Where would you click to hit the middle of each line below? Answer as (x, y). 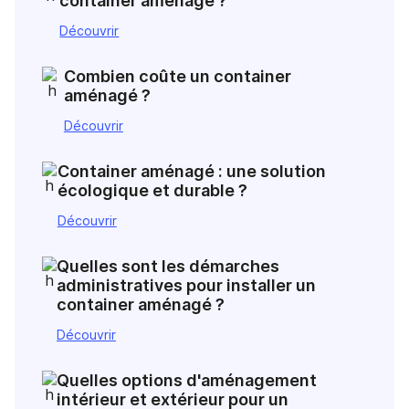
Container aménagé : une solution (191, 171)
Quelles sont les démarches (168, 266)
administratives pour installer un (186, 285)
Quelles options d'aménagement (187, 380)
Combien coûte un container (177, 76)
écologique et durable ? (152, 190)
